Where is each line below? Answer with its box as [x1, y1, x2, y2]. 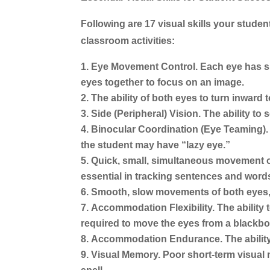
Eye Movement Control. [91, 61, 198, 72]
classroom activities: [81, 36, 175, 46]
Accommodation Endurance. [91, 234, 223, 245]
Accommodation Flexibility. [91, 202, 215, 213]
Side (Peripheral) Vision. [91, 108, 201, 119]
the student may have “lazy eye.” [81, 140, 231, 151]
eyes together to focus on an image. [81, 77, 245, 88]
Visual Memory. [91, 250, 161, 260]
